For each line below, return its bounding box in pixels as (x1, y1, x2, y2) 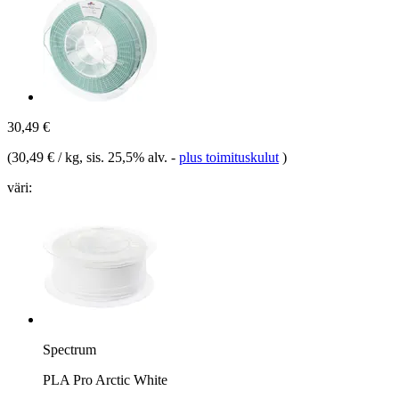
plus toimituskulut (179, 149, 279, 165)
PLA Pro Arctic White (43, 371, 167, 387)
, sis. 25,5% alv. (79, 149, 171, 165)
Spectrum (43, 341, 96, 357)
